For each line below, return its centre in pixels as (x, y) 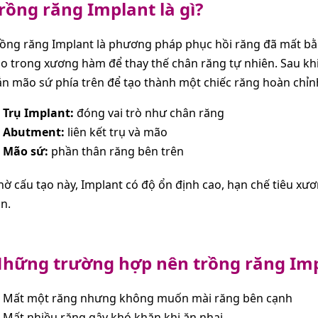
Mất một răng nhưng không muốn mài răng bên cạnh (148, 298)
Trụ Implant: (38, 113)
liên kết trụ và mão (116, 132)
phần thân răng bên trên (116, 151)
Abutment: (34, 132)
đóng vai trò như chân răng (149, 113)
